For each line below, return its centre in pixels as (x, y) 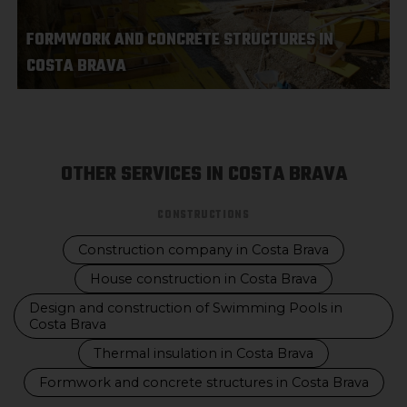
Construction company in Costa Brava (203, 250)
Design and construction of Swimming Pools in (186, 308)
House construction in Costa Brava (203, 279)
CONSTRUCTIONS (203, 215)
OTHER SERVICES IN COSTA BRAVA (203, 174)
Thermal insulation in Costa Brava (203, 353)
